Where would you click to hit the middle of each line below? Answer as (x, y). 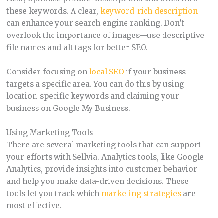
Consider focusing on (47, 72)
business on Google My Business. (68, 108)
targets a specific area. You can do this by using (95, 84)
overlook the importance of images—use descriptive (105, 36)
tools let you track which (54, 193)
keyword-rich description (149, 11)
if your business (155, 72)
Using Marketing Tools (49, 132)
